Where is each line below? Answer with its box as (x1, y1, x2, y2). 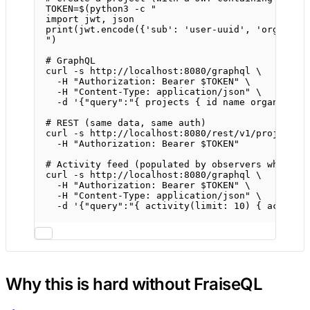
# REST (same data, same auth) (46, 118, 206, 129)
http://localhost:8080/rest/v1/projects (90, 128, 300, 139)
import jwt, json (46, 14, 134, 25)
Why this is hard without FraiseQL (6, 274, 263, 295)
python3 (90, 3, 129, 15)
